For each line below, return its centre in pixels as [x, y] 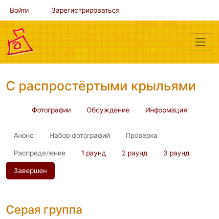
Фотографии [51, 110]
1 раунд [94, 153]
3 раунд [176, 153]
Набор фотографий [80, 135]
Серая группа [44, 209]
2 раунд [135, 153]
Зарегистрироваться [86, 10]
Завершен [30, 171]
